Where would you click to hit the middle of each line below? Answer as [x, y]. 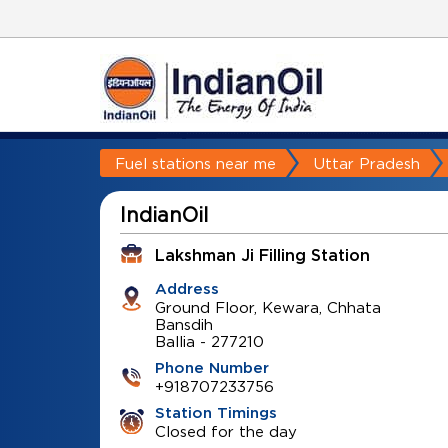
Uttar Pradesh [366, 163]
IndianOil [163, 214]
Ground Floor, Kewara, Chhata [267, 307]
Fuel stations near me [195, 163]
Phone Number [211, 368]
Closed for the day [225, 431]
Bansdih [183, 324]
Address [186, 289]
